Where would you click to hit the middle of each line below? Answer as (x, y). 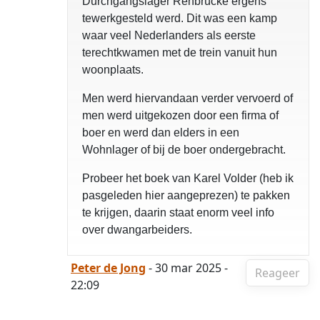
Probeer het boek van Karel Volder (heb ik (188, 178)
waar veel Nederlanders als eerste (169, 35)
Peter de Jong (108, 268)
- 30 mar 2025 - (187, 268)
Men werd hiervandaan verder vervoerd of (187, 98)
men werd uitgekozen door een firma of (180, 115)
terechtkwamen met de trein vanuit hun (180, 52)
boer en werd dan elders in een (161, 132)
